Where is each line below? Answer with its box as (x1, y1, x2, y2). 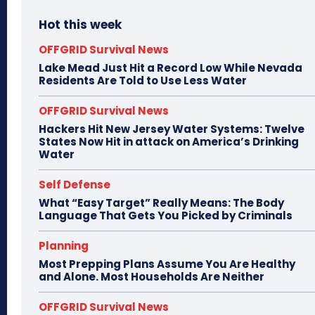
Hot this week (39, 16, 122, 34)
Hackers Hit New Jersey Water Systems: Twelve (39, 122, 304, 137)
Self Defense (39, 177, 110, 193)
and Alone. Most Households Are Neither (39, 269, 264, 285)
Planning (39, 238, 89, 254)
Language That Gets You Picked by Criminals (39, 208, 292, 224)
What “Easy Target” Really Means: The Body (39, 195, 284, 211)
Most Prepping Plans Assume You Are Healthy (39, 257, 295, 272)
